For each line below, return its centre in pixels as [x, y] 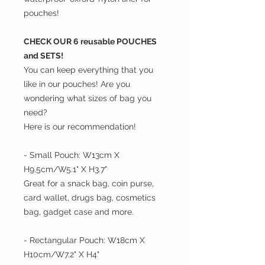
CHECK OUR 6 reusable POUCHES [90, 42]
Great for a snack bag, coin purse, [89, 184]
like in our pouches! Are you [77, 84]
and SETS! [44, 56]
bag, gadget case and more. [79, 212]
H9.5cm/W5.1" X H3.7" [65, 169]
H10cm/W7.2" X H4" [62, 255]
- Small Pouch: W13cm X [72, 155]
